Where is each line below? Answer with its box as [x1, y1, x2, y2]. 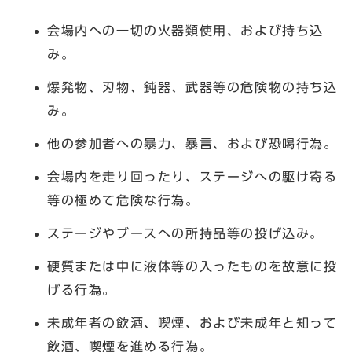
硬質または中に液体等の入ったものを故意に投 [47, 259, 338, 273]
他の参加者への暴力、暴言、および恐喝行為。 [47, 137, 338, 150]
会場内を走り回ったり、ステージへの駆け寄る [47, 170, 338, 183]
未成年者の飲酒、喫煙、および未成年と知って [47, 316, 338, 329]
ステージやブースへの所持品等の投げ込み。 [47, 226, 324, 240]
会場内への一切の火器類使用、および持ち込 [47, 24, 324, 37]
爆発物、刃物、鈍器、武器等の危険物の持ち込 [47, 80, 338, 93]
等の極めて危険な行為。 [47, 193, 200, 207]
